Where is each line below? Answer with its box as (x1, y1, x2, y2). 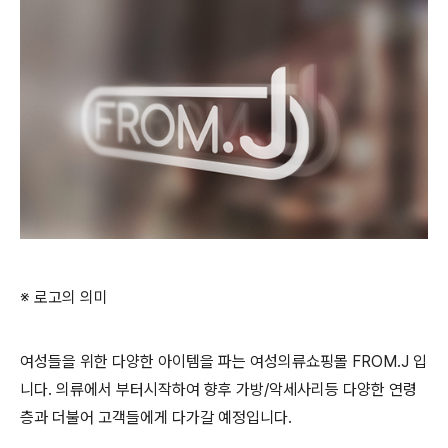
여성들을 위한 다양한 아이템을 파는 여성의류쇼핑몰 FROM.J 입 (20, 351, 427, 371)
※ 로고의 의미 (20, 287, 108, 307)
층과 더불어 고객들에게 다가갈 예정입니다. (20, 407, 292, 427)
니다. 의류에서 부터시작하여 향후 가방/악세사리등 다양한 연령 (20, 379, 417, 399)
